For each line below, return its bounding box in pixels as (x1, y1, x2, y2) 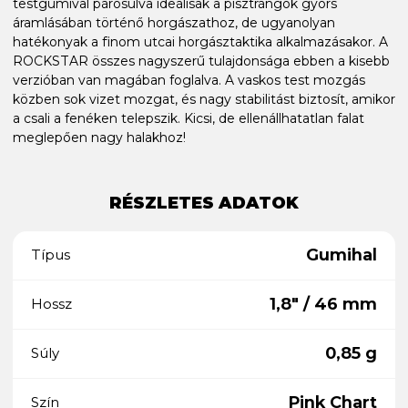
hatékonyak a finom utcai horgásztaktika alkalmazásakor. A (13, 33, 388, 50)
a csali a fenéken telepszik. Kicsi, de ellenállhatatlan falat (13, 109, 364, 127)
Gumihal (306, 244, 377, 265)
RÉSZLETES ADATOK (109, 192, 299, 213)
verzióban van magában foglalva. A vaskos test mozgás (13, 71, 365, 88)
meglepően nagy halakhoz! (13, 128, 186, 146)
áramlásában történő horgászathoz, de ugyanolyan (13, 14, 335, 31)
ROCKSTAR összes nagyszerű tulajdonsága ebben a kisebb (13, 52, 390, 69)
